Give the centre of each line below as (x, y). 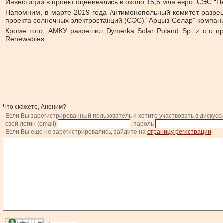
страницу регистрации (179, 132)
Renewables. (26, 39)
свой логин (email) (32, 124)
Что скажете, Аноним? (35, 107)
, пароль (143, 124)
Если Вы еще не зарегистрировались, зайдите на (76, 132)
